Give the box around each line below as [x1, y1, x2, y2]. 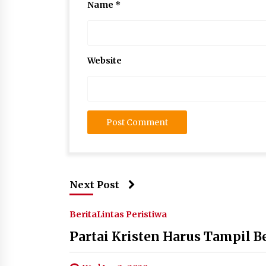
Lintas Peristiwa [97, 209, 167, 220]
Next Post [69, 179, 119, 191]
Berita [69, 209, 97, 220]
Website [87, 55, 122, 66]
